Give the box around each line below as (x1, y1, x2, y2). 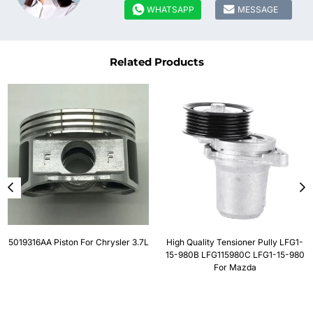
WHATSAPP (147, 3, 194, 15)
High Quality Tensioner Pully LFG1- (166, 236, 303, 247)
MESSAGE (238, 3, 278, 15)
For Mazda (213, 261, 256, 272)
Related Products (109, 54, 204, 68)
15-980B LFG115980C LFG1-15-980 (165, 249, 305, 260)
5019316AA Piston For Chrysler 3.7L (8, 236, 149, 247)
